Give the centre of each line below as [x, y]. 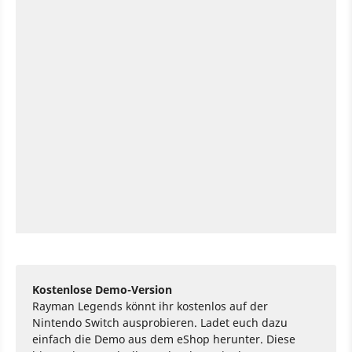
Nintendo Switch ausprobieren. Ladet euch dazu [160, 323]
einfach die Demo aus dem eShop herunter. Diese [164, 339]
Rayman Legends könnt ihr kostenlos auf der [150, 306]
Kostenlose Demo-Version [102, 290]
